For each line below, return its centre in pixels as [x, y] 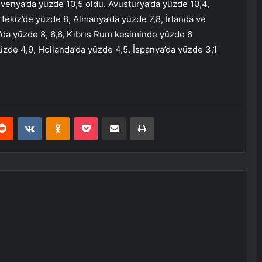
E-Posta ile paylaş [137, 117]
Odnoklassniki [94, 117]
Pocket [110, 117]
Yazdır [164, 117]
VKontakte [60, 117]
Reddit [25, 117]
